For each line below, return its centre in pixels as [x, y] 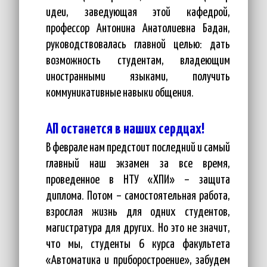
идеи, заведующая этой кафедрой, [138, 13]
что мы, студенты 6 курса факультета [138, 245]
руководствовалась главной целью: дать [138, 45]
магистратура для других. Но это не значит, [138, 229]
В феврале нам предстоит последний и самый [138, 148]
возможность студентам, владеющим [138, 61]
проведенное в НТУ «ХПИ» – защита [138, 180]
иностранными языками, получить [138, 77]
